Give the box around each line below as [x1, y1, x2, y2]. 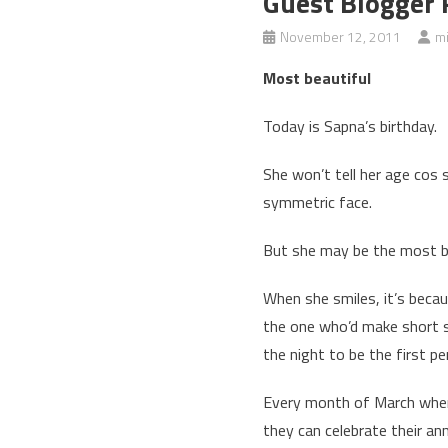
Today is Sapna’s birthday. [262, 114, 437, 138]
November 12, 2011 [279, 26, 401, 47]
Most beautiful [262, 66, 371, 90]
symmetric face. [262, 190, 372, 214]
